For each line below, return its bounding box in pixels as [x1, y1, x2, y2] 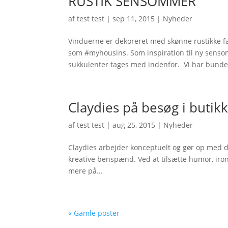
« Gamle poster [68, 208, 120, 218]
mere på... [68, 166, 103, 176]
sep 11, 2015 [112, 14, 155, 23]
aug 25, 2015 [112, 120, 156, 130]
